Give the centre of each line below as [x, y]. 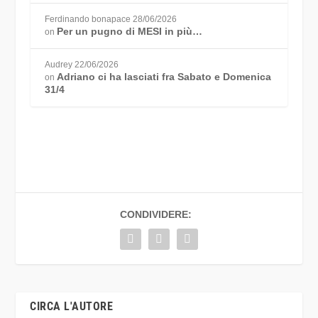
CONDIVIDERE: [155, 215]
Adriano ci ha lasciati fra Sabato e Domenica [164, 76]
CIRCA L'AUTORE [72, 307]
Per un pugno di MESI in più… [129, 31]
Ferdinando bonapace [87, 19]
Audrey [58, 64]
